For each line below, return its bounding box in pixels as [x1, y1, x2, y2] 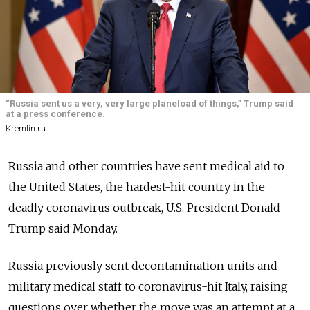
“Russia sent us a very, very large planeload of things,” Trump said [6, 98, 293, 109]
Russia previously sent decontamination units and [8, 258, 277, 273]
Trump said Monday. [8, 221, 118, 235]
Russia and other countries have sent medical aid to [8, 158, 284, 173]
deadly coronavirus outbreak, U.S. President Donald [8, 200, 280, 215]
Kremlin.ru [6, 122, 46, 134]
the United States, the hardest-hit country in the [8, 179, 265, 194]
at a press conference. [6, 109, 105, 120]
